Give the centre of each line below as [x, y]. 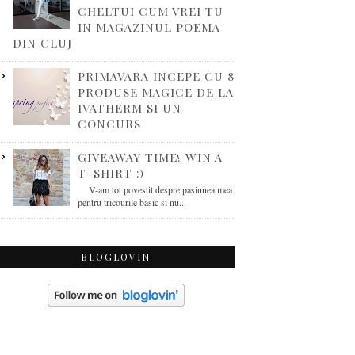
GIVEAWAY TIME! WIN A [150, 157]
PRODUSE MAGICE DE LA [155, 92]
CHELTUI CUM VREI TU [150, 11]
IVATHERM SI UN [129, 108]
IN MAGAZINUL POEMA [149, 27]
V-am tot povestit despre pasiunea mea [155, 189]
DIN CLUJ [42, 43]
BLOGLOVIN [116, 257]
